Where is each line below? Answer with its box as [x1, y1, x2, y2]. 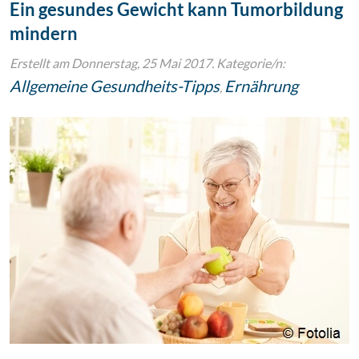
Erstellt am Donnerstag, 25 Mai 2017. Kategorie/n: [10, 55, 285, 71]
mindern [10, 22, 78, 45]
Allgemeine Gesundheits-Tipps [10, 76, 220, 96]
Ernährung [224, 76, 298, 96]
